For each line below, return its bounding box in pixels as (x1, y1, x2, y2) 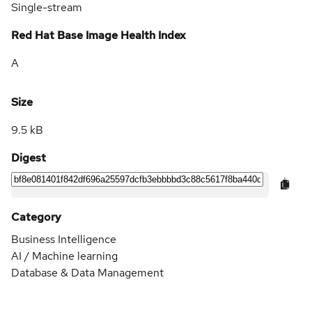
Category (11, 210, 61, 225)
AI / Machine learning (11, 249, 118, 264)
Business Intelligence (11, 232, 116, 247)
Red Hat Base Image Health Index (11, 28, 186, 43)
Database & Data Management (11, 265, 164, 281)
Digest (11, 150, 46, 166)
